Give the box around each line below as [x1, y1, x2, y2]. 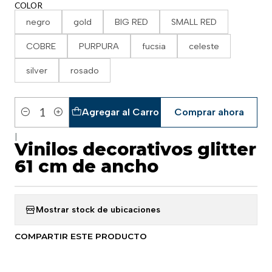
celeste [189, 40, 219, 52]
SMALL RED [171, 16, 217, 27]
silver [26, 64, 47, 76]
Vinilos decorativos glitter [15, 138, 256, 160]
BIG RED [115, 16, 148, 27]
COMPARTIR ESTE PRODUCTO [15, 231, 147, 241]
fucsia [142, 40, 166, 52]
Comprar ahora [174, 106, 244, 118]
